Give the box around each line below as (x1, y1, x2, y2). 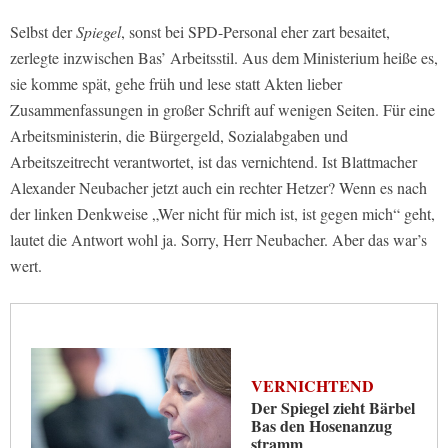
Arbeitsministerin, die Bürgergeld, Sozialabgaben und (10, 125, 348, 147)
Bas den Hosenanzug (251, 414, 392, 438)
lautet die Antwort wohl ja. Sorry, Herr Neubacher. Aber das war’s (10, 229, 427, 251)
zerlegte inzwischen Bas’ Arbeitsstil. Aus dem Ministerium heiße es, (10, 47, 438, 69)
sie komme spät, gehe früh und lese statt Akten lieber (10, 73, 342, 95)
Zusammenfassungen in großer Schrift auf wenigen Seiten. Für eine (10, 99, 435, 121)
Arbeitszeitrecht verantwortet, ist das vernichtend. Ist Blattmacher (10, 151, 417, 173)
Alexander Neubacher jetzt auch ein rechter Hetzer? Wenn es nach (10, 177, 427, 199)
